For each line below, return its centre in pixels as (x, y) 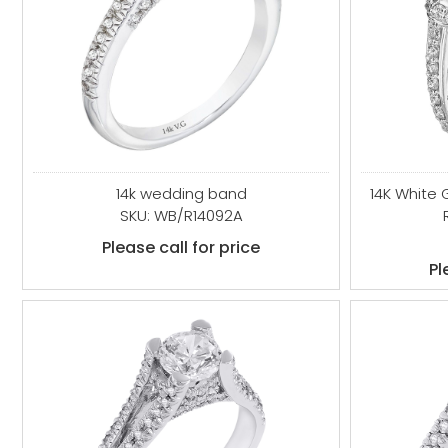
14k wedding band (181, 193)
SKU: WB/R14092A (181, 215)
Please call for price (181, 247)
